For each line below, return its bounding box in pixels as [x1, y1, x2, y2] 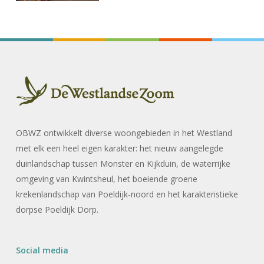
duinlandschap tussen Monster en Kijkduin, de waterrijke [15, 158, 230, 169]
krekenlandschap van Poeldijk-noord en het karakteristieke [15, 189, 238, 200]
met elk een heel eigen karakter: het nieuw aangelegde [15, 143, 223, 154]
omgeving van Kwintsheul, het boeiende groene [15, 173, 197, 184]
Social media [15, 245, 68, 256]
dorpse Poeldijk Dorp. [15, 204, 98, 215]
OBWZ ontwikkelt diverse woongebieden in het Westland [15, 127, 232, 138]
